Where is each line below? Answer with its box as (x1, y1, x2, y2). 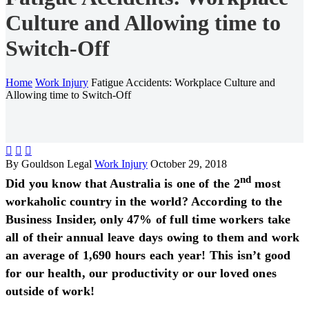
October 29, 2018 (150, 157, 227, 170)
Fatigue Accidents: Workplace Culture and (91, 76, 275, 88)
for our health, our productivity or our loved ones (6, 266, 277, 280)
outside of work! (6, 283, 94, 298)
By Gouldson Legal (6, 157, 92, 170)
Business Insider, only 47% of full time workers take (6, 212, 291, 226)
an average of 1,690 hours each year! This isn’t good (6, 248, 291, 262)
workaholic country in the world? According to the (6, 194, 282, 208)
